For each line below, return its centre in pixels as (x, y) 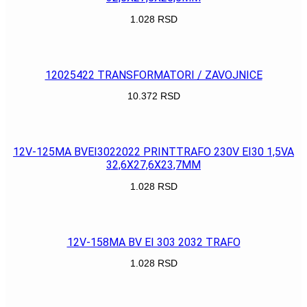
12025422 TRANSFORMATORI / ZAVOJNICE (153, 75)
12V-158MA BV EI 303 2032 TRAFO (153, 243)
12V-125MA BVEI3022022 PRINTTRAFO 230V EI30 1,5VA (153, 152)
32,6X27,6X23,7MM (153, 165)
